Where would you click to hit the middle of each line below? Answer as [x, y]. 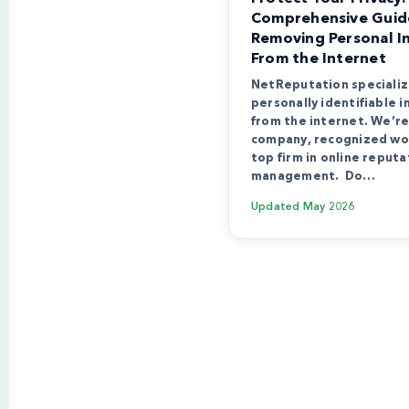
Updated [277, 207]
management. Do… [314, 176]
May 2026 [329, 207]
